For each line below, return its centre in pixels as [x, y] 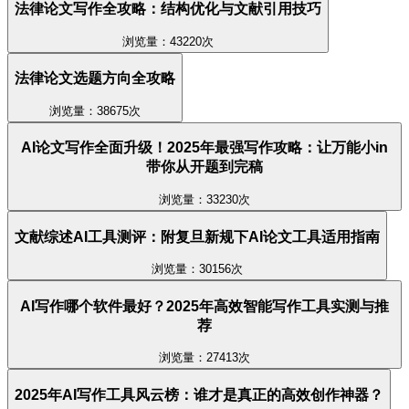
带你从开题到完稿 [204, 167]
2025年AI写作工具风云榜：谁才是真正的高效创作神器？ [199, 395]
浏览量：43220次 [168, 41]
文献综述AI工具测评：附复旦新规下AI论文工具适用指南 [197, 236]
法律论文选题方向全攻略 [95, 79]
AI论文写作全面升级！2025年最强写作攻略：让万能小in [204, 148]
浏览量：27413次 [204, 358]
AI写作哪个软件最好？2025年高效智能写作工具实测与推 [204, 306]
